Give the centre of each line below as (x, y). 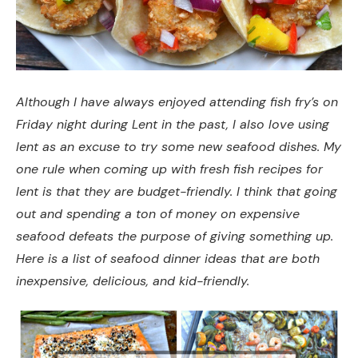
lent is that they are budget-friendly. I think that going (177, 192)
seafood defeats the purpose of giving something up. (175, 237)
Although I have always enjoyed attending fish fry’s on (177, 102)
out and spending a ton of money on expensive (158, 214)
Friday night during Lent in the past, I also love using (173, 125)
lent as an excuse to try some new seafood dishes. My (179, 147)
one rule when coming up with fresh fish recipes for (169, 169)
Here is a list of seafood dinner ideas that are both (168, 259)
